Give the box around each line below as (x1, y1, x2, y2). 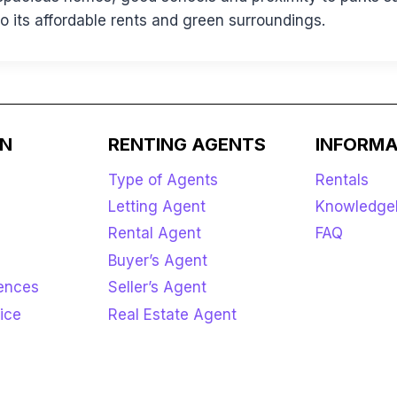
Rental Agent (107, 224, 201, 243)
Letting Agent (107, 198, 206, 216)
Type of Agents (107, 170, 218, 189)
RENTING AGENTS (107, 134, 266, 155)
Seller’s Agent (107, 278, 206, 297)
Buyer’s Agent (107, 251, 207, 269)
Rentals (315, 170, 370, 189)
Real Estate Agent (107, 305, 237, 323)
